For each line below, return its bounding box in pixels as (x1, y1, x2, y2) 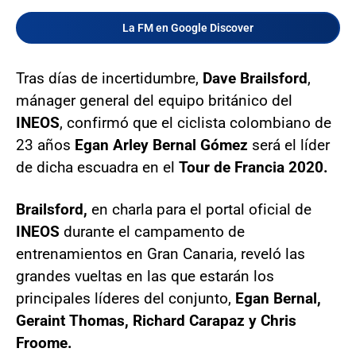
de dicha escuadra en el (16, 157, 179, 176)
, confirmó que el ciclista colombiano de (60, 113, 331, 132)
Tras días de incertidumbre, (16, 68, 203, 87)
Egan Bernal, (235, 288, 321, 308)
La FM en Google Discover (122, 21, 253, 34)
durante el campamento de (64, 222, 245, 241)
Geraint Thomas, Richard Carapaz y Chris (16, 311, 296, 330)
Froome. (16, 333, 72, 352)
